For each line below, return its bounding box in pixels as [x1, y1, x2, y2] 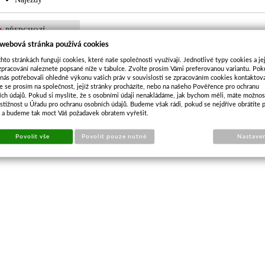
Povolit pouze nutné [82, 133, 147, 139]
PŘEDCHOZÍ [5, 27, 45, 34]
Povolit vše [15, 133, 50, 139]
